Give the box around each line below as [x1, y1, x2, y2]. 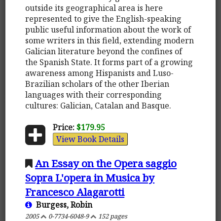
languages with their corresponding [25, 89, 162, 100]
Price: [52, 121, 74, 133]
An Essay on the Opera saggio [35, 156, 177, 170]
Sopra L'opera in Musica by [25, 170, 155, 184]
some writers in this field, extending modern [25, 35, 194, 46]
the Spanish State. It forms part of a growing [25, 56, 193, 68]
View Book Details [56, 133, 124, 145]
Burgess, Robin [32, 199, 93, 210]
